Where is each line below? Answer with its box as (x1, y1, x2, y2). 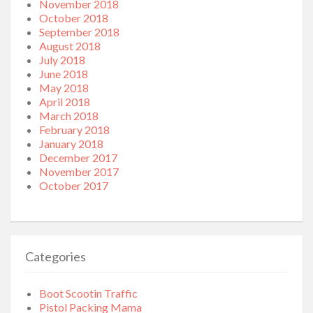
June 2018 (39, 67, 88, 81)
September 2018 (39, 25, 119, 39)
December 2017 (39, 151, 117, 165)
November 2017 (39, 165, 119, 179)
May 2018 (39, 81, 89, 95)
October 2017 (39, 179, 108, 193)
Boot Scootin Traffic (39, 286, 138, 300)
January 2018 (39, 137, 103, 151)
